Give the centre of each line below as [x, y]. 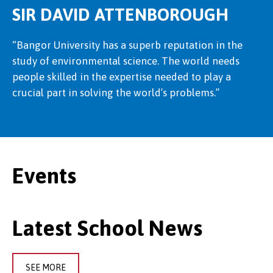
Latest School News [107, 228]
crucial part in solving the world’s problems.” [117, 93]
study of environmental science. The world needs [126, 61]
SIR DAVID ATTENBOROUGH [120, 15]
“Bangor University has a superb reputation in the [127, 45]
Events [44, 176]
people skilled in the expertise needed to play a [122, 77]
